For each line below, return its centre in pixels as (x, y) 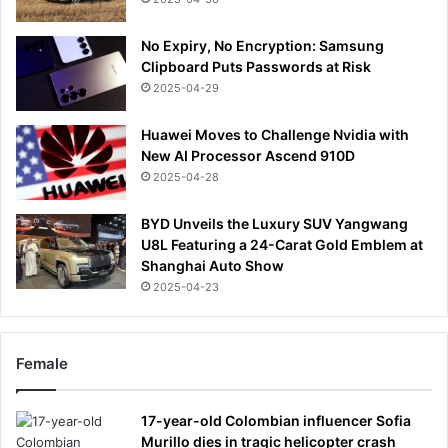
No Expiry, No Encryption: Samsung (262, 45)
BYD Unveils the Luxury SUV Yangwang (274, 223)
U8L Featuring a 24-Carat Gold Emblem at (282, 244)
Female (42, 363)
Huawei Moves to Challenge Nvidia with (275, 134)
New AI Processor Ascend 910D (248, 155)
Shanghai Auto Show (212, 265)
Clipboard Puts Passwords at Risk (256, 66)
